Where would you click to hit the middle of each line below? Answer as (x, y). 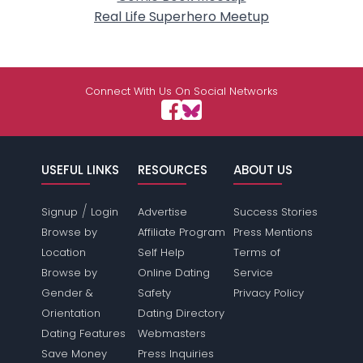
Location (64, 252)
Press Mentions (273, 232)
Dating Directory (181, 313)
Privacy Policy (268, 293)
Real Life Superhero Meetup (181, 17)
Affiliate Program (181, 232)
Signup (60, 212)
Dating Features (84, 333)
